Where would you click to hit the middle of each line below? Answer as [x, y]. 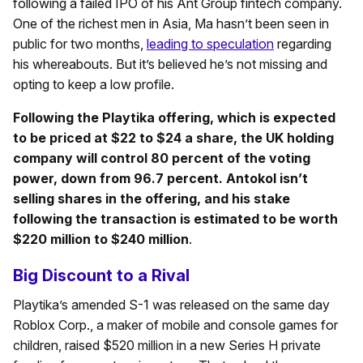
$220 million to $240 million [101, 239]
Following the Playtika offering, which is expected [174, 118]
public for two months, [80, 44]
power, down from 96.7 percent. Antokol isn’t [160, 179]
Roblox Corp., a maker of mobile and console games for [175, 325]
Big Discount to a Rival [101, 276]
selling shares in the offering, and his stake [152, 199]
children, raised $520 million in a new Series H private [167, 346]
